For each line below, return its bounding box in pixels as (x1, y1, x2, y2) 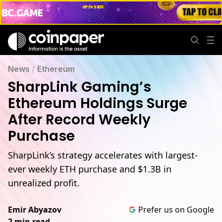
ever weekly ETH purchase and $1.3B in (8, 163, 171, 175)
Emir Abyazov (8, 204, 61, 215)
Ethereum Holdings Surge (8, 94, 187, 113)
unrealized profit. (8, 177, 80, 189)
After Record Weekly (8, 110, 151, 129)
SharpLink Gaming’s (8, 77, 151, 97)
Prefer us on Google (138, 204, 214, 215)
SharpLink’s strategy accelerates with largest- (8, 149, 198, 161)
